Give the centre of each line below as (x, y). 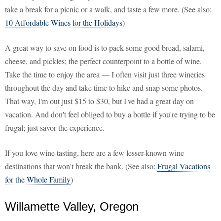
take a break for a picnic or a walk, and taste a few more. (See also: (108, 9)
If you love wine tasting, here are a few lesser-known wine (94, 153)
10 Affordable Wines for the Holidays (64, 23)
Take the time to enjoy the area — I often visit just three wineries (105, 74)
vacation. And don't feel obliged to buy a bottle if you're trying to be (110, 114)
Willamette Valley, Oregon (72, 207)
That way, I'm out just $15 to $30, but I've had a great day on (99, 101)
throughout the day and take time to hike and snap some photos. (104, 88)
